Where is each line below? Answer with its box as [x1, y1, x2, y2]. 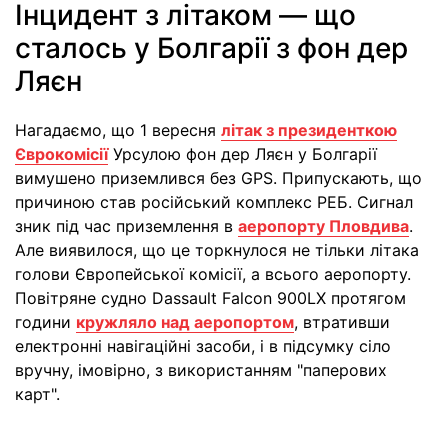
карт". [15, 384, 60, 405]
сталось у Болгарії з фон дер [15, 31, 408, 66]
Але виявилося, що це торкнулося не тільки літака [15, 240, 419, 261]
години [15, 312, 76, 333]
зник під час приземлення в [15, 216, 238, 237]
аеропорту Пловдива [238, 216, 409, 237]
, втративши [294, 312, 390, 333]
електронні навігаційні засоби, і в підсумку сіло [15, 336, 391, 357]
